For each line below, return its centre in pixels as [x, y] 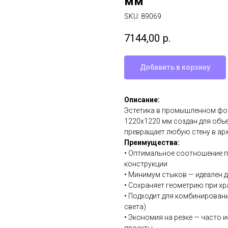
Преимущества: [152, 142]
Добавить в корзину [175, 67]
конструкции [146, 164]
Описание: [142, 99]
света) [135, 206]
